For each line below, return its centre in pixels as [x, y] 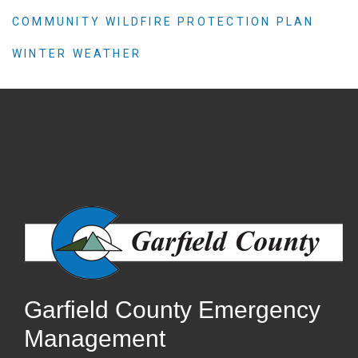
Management [95, 338]
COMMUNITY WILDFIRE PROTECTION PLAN [163, 21]
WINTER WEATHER [77, 53]
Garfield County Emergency [172, 309]
